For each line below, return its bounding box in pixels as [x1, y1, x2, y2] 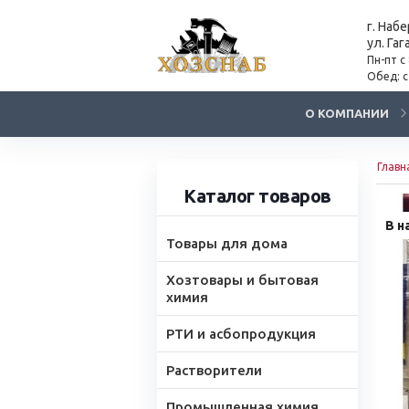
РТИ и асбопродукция [166, 326, 316, 341]
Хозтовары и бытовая [166, 272, 319, 288]
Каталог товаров [184, 185, 331, 206]
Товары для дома [166, 236, 288, 251]
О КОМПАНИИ [305, 107, 389, 120]
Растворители [166, 362, 262, 378]
